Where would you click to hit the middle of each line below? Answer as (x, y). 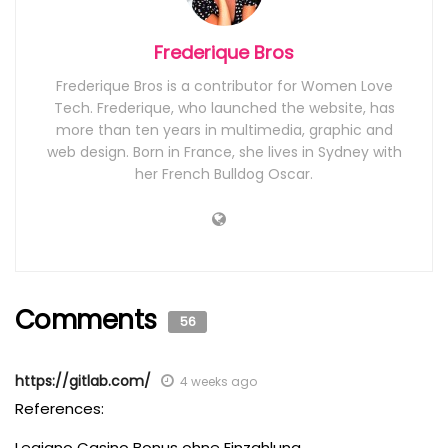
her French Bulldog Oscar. (224, 173)
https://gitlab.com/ (83, 380)
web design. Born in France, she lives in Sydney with (224, 151)
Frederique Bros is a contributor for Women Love (224, 85)
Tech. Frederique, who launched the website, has (224, 107)
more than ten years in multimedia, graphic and (224, 129)
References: (59, 408)
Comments (89, 319)
